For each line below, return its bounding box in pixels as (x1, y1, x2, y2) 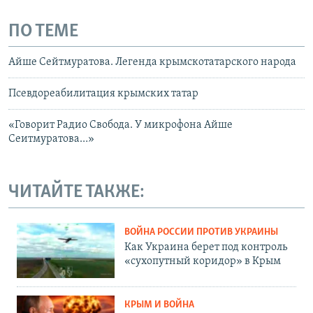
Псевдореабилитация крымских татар (8, 88, 198, 100)
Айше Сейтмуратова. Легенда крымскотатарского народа (8, 57, 296, 68)
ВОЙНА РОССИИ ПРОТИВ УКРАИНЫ (124, 226, 278, 238)
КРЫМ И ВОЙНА (124, 299, 194, 310)
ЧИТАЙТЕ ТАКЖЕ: (8, 183, 145, 203)
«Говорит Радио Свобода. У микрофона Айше (8, 119, 233, 131)
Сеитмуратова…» (8, 133, 94, 145)
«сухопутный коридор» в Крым (124, 255, 281, 267)
